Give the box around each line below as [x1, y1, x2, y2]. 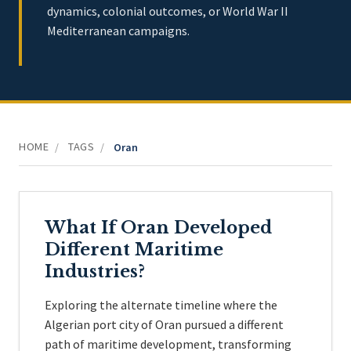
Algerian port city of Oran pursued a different [45, 317, 284, 332]
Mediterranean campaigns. [47, 23, 190, 38]
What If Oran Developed [45, 217, 272, 238]
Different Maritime [45, 239, 223, 260]
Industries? [45, 261, 145, 282]
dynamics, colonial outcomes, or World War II [47, 3, 288, 19]
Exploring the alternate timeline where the [45, 297, 277, 313]
